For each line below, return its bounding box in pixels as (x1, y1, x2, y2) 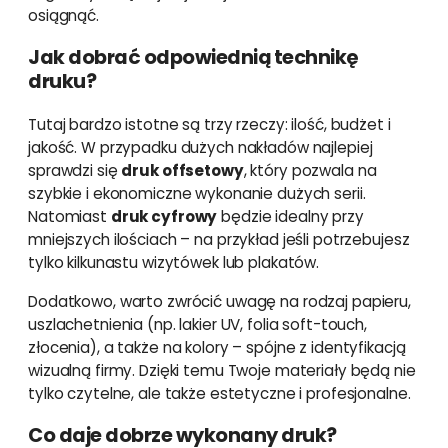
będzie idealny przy (217, 206, 364, 228)
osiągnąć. (28, 4, 99, 26)
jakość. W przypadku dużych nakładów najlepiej (28, 137, 373, 159)
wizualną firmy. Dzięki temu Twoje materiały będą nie (28, 359, 416, 381)
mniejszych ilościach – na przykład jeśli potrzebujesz (28, 229, 410, 251)
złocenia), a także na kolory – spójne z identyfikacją (28, 336, 406, 358)
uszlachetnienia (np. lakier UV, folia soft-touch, (28, 313, 367, 335)
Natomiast (28, 206, 111, 228)
